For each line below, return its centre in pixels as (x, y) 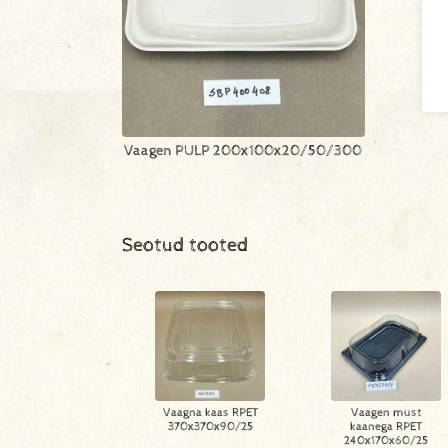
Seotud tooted (185, 245)
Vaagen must (386, 412)
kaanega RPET (386, 426)
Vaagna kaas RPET (210, 412)
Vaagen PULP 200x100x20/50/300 (243, 151)
